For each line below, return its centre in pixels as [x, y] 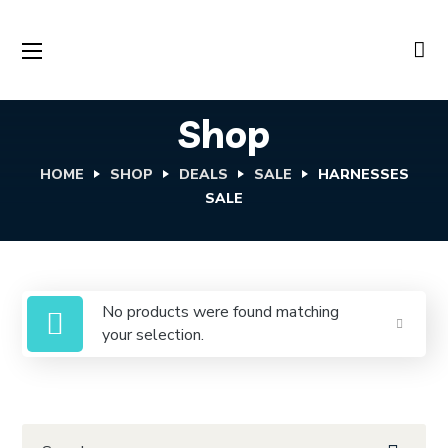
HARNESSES [363, 174]
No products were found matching [221, 312]
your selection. [153, 335]
